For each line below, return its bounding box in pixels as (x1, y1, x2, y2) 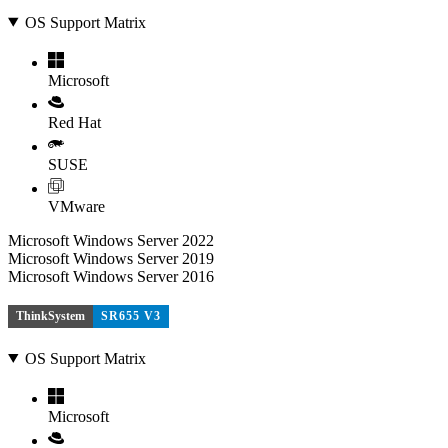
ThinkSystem (16, 309, 85, 324)
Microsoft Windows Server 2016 (8, 267, 214, 285)
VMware (48, 197, 105, 215)
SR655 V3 (101, 309, 161, 324)
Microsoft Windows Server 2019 (8, 249, 214, 267)
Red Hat (48, 113, 101, 131)
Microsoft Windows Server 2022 (8, 231, 214, 249)
